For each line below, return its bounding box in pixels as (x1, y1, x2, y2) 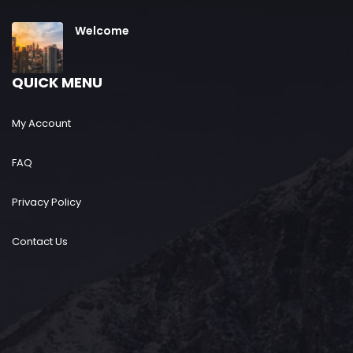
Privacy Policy (12, 195, 81, 210)
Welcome (75, 23, 129, 39)
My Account (12, 116, 71, 131)
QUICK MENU (12, 72, 102, 92)
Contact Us (12, 234, 68, 249)
